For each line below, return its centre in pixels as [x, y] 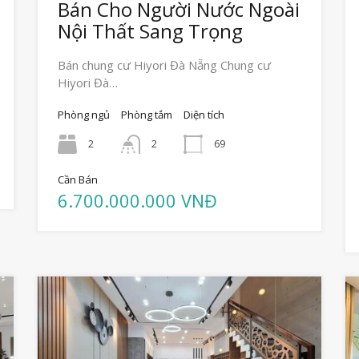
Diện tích [204, 115]
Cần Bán [78, 180]
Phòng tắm [147, 115]
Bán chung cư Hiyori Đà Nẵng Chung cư [165, 65]
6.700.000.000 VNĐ [138, 201]
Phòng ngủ [84, 115]
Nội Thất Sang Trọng [151, 31]
